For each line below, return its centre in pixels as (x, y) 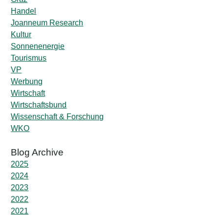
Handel (24, 11)
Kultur (21, 35)
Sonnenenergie (38, 46)
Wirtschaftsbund (39, 105)
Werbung (27, 82)
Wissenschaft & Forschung (57, 117)
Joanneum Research (47, 23)
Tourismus (29, 58)
